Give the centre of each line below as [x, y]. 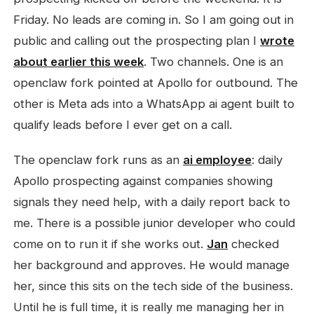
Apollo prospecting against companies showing [143, 181]
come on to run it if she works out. [110, 244]
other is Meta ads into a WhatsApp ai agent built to [154, 104]
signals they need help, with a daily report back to [152, 202]
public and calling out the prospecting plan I [137, 41]
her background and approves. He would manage [152, 265]
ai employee [218, 160]
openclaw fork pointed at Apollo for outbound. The [156, 83]
